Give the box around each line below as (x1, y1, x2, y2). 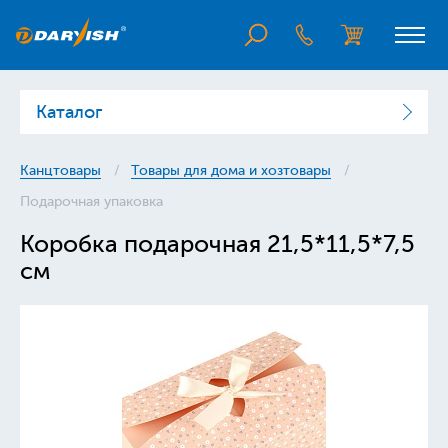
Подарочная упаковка (20, 194, 163, 209)
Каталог (36, 102, 102, 122)
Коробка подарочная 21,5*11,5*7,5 (20, 231, 415, 258)
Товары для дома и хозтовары (131, 163, 331, 178)
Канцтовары (20, 163, 101, 178)
